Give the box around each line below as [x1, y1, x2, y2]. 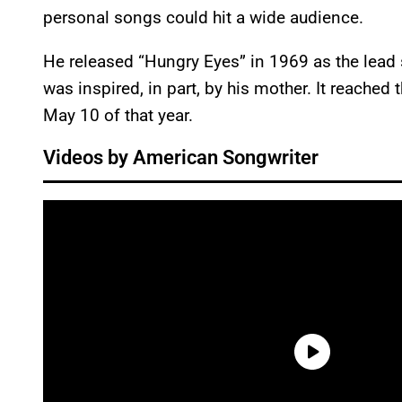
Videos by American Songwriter [43, 146, 319, 170]
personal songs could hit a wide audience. [43, 7, 363, 29]
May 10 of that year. [43, 105, 193, 127]
